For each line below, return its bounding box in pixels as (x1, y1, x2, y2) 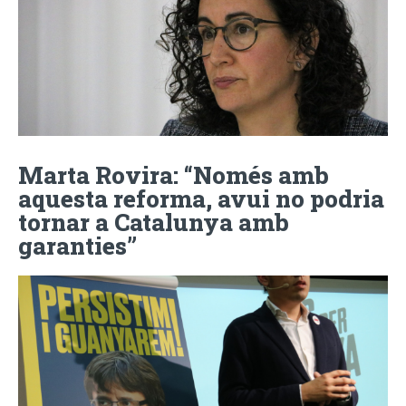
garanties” (18, 230, 137, 262)
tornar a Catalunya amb (18, 207, 289, 238)
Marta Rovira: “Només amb (18, 159, 329, 191)
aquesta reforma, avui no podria (18, 183, 384, 215)
